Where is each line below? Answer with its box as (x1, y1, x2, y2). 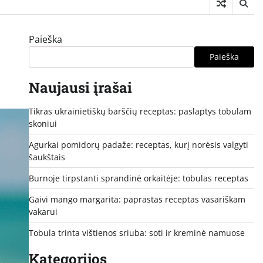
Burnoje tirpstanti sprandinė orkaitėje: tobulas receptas (28, 172, 248, 184)
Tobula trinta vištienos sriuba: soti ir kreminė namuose (28, 227, 245, 238)
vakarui (28, 205, 58, 217)
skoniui (28, 117, 57, 129)
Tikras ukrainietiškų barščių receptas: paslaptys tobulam (28, 105, 251, 117)
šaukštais (28, 151, 65, 163)
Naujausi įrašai (28, 77, 132, 97)
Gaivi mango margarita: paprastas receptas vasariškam (28, 193, 245, 205)
